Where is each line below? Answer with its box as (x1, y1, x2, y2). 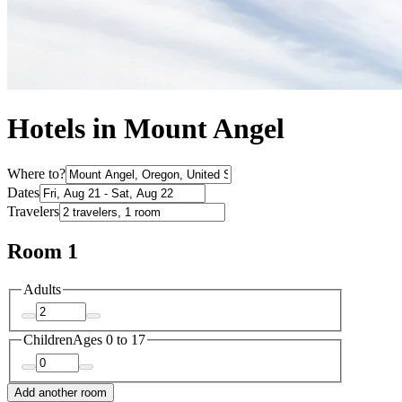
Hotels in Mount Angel (7, 112, 284, 145)
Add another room (14, 385, 107, 399)
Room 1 (7, 239, 78, 263)
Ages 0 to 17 (73, 332, 145, 348)
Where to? (7, 165, 66, 181)
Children (23, 332, 73, 348)
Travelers (7, 203, 59, 219)
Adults (23, 281, 61, 297)
